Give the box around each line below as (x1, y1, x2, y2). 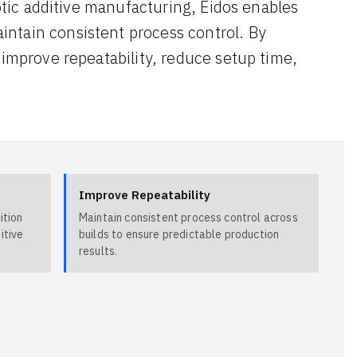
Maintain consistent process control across (79, 210, 298, 225)
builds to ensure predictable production (79, 227, 280, 241)
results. (79, 244, 118, 258)
